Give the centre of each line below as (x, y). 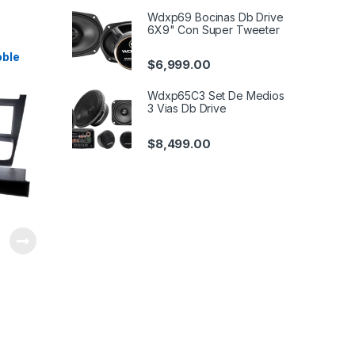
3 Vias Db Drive (187, 109)
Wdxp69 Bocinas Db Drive (216, 17)
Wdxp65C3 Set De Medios (216, 96)
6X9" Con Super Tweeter (214, 30)
